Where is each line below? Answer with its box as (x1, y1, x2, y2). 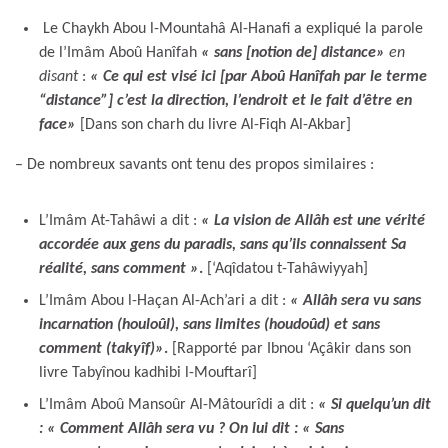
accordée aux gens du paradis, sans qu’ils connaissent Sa (39, 236, 406, 253)
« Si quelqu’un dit (318, 396, 431, 413)
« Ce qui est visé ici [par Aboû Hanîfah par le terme (90, 68, 427, 85)
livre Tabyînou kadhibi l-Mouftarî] (39, 364, 257, 381)
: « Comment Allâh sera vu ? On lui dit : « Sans (39, 420, 344, 437)
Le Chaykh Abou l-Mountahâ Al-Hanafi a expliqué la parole (39, 20, 423, 37)
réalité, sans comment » (39, 260, 199, 277)
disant (39, 68, 78, 85)
